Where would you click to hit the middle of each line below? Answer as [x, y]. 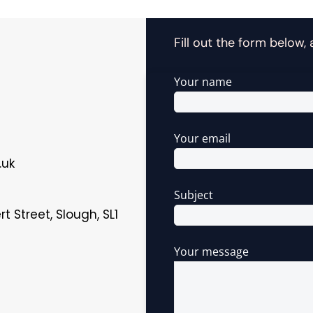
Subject [194, 195]
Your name [203, 82]
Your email [203, 138]
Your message [212, 252]
